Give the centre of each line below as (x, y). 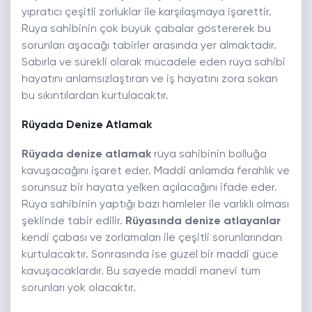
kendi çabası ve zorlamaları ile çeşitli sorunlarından (152, 239)
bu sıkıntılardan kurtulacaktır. (95, 96)
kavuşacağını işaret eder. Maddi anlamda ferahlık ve (156, 172)
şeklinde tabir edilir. (73, 222)
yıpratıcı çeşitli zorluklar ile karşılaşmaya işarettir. (147, 13)
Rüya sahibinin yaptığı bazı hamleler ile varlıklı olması (155, 205)
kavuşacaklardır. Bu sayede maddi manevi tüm (141, 272)
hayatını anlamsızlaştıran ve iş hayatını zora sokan (150, 80)
